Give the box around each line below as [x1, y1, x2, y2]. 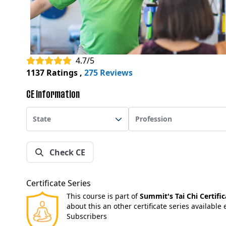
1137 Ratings [26, 67, 78, 78]
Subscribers [67, 211, 107, 221]
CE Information [26, 91, 80, 99]
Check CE [47, 146, 85, 158]
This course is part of [67, 191, 140, 201]
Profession [135, 114, 173, 124]
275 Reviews [84, 67, 133, 78]
